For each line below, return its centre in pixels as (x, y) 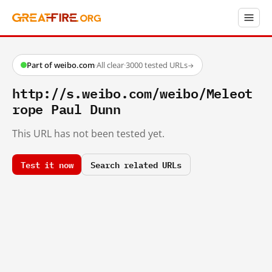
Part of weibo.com (61, 65)
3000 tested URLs (157, 65)
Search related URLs (136, 164)
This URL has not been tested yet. (88, 133)
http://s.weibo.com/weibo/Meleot (133, 93)
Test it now (47, 164)
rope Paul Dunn (66, 108)
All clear (110, 65)
